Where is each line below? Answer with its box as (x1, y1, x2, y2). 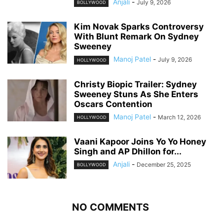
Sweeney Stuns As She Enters (74, 89, 198, 99)
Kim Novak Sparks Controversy (74, 22, 204, 32)
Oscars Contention (74, 99, 152, 109)
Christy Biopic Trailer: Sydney (74, 79, 197, 89)
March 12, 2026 (158, 113, 201, 121)
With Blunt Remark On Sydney (74, 32, 199, 42)
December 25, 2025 (137, 160, 191, 168)
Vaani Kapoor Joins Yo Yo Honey (74, 136, 206, 147)
